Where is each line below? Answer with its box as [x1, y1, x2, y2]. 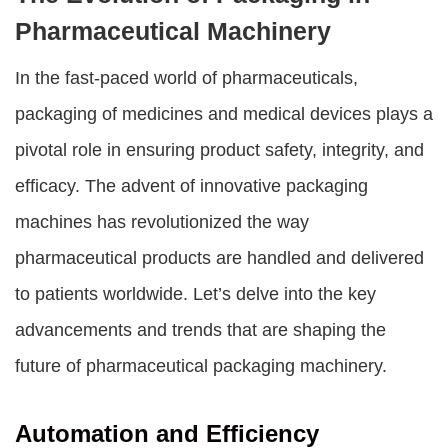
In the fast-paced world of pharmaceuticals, [15, 68, 358, 88]
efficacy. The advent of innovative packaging [15, 176, 368, 196]
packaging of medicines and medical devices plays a [15, 104, 433, 124]
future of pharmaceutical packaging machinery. [15, 356, 387, 376]
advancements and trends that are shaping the [15, 320, 386, 340]
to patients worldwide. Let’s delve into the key [15, 284, 376, 304]
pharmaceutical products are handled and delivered [15, 248, 424, 268]
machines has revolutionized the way [15, 212, 309, 232]
